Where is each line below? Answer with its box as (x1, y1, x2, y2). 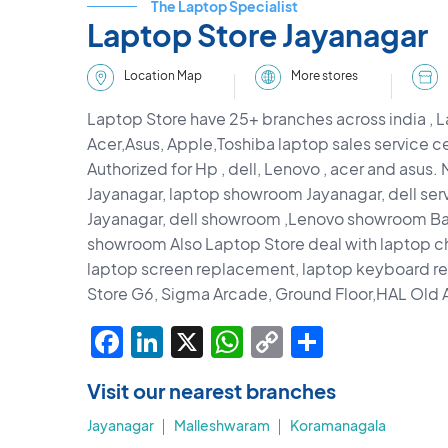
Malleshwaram (174, 415, 270, 434)
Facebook (123, 321, 279, 362)
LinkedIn (163, 321, 290, 362)
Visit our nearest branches (87, 377, 336, 403)
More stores (290, 68, 358, 84)
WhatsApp (243, 321, 401, 362)
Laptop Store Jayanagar (87, 16, 428, 55)
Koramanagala (290, 415, 386, 434)
